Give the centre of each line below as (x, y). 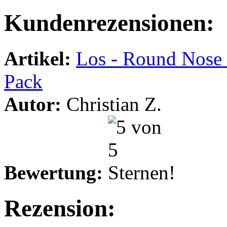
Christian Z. (111, 104)
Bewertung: (53, 172)
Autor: (33, 104)
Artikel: (40, 58)
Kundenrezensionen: (109, 23)
